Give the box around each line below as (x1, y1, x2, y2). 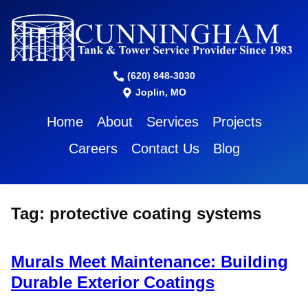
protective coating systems (49, 204, 261, 223)
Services (146, 114, 199, 130)
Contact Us (131, 141, 199, 157)
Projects (212, 114, 262, 130)
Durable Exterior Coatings (11, 273, 214, 292)
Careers (68, 141, 118, 157)
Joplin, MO (133, 87, 186, 98)
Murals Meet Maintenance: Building (11, 252, 288, 272)
